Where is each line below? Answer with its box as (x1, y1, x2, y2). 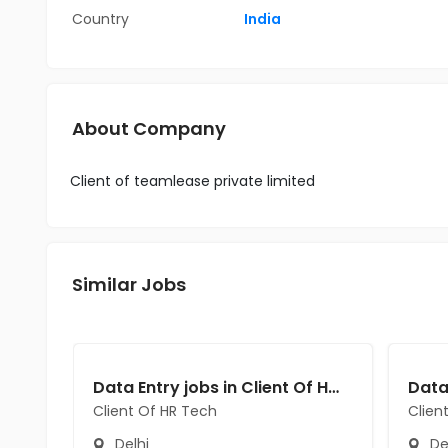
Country (72, 9, 129, 29)
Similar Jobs (72, 272, 186, 297)
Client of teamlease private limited (70, 171, 315, 191)
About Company (72, 116, 226, 141)
